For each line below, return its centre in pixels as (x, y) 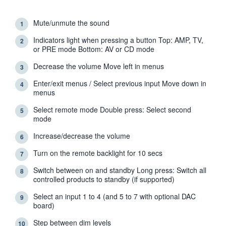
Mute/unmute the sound (71, 22)
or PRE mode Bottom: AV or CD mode (94, 49)
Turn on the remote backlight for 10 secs (98, 153)
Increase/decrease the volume (82, 135)
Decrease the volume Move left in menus (99, 66)
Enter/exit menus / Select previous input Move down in (61, 83)
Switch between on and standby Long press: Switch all (120, 170)
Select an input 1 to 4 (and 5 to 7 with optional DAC (115, 196)
